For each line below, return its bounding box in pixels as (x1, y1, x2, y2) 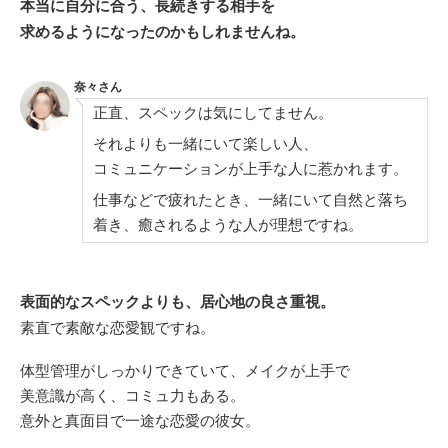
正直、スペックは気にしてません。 (93, 101, 333, 123)
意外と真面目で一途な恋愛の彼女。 (20, 409, 260, 431)
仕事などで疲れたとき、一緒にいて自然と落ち (93, 188, 408, 210)
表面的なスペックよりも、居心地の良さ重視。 (20, 290, 335, 313)
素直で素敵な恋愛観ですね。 (20, 316, 215, 338)
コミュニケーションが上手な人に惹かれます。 (93, 157, 408, 179)
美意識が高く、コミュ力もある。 (20, 384, 245, 406)
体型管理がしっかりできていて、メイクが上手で (20, 359, 350, 381)
